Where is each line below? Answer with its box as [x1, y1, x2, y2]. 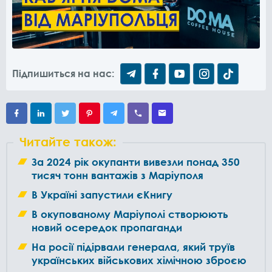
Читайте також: [19, 134, 117, 149]
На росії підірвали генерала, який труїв [32, 240, 235, 253]
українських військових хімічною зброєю [32, 254, 246, 267]
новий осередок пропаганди [32, 221, 182, 234]
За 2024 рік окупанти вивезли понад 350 [32, 155, 240, 168]
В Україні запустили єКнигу [32, 188, 172, 201]
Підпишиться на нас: [12, 67, 114, 80]
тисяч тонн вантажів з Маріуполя [32, 169, 203, 182]
